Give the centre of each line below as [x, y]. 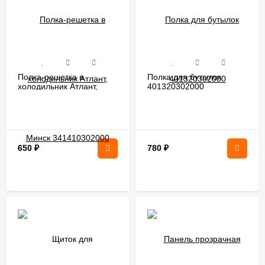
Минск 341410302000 [59, 96]
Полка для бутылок [184, 77]
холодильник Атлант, [58, 86]
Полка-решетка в [51, 77]
